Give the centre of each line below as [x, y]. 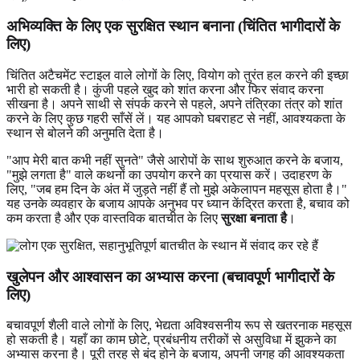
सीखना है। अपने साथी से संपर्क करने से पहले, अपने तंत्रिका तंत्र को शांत [174, 104]
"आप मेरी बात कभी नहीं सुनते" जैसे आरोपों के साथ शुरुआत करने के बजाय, [175, 160]
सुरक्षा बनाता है [254, 218]
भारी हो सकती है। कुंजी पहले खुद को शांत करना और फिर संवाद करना [165, 89]
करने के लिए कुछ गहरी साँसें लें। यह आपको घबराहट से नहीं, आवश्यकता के [176, 118]
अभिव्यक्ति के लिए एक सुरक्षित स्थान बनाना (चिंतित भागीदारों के [173, 27]
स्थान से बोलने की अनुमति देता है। [85, 133]
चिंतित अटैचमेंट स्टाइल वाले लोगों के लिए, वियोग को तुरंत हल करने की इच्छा [178, 75]
